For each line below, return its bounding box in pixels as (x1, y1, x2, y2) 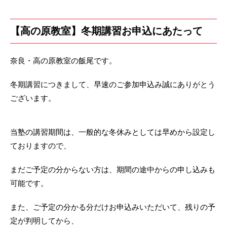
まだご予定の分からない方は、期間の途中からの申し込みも (10, 165, 215, 174)
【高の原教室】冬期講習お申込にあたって (10, 25, 203, 36)
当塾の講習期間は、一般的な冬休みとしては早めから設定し (10, 127, 215, 136)
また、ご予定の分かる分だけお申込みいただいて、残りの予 (10, 202, 215, 211)
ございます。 (10, 93, 56, 102)
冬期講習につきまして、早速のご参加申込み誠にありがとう (10, 80, 215, 89)
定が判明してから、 (10, 216, 79, 225)
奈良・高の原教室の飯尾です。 (10, 56, 117, 65)
